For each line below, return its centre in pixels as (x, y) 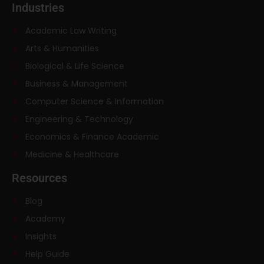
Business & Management (76, 83)
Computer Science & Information (94, 101)
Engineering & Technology (79, 119)
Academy (45, 218)
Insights (41, 236)
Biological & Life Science (75, 66)
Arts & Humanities (62, 48)
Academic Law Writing (71, 30)
